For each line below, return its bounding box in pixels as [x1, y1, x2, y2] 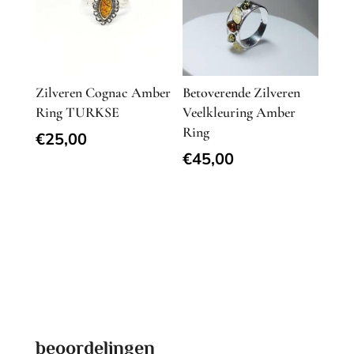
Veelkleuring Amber [183, 103, 296, 121]
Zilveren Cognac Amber [35, 83, 171, 101]
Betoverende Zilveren [183, 83, 301, 101]
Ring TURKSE [35, 103, 119, 121]
